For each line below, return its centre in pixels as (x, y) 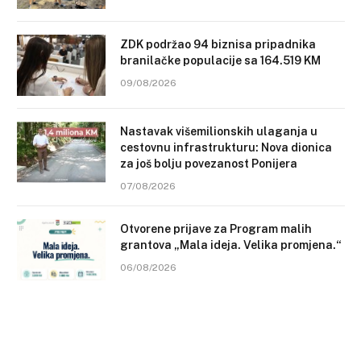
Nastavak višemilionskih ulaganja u (219, 132)
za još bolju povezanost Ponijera (209, 164)
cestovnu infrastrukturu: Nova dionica (226, 148)
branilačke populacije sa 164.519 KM (220, 61)
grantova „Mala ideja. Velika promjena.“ (231, 245)
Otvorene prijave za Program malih (216, 229)
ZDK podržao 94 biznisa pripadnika (218, 45)
